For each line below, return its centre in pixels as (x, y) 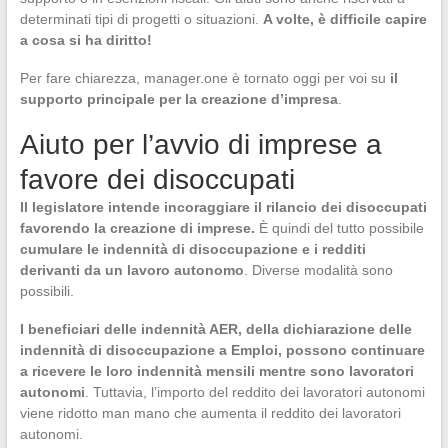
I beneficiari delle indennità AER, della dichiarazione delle (215, 329)
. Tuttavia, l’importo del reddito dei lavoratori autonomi (254, 392)
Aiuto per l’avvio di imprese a (200, 144)
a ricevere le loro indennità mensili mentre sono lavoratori (216, 371)
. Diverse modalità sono (318, 270)
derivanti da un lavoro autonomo (131, 270)
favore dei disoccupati (157, 179)
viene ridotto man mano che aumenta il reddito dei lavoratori (210, 413)
